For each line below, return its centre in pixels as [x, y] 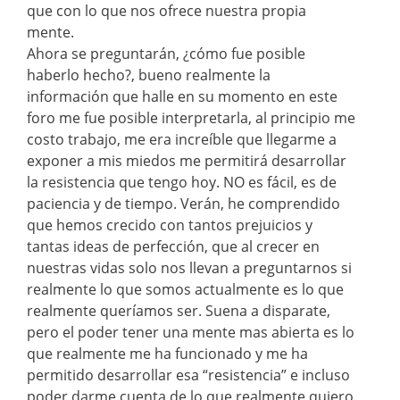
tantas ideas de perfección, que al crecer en [173, 246]
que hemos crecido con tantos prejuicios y [170, 225]
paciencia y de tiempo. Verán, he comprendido [183, 203]
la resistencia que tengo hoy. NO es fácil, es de [182, 182]
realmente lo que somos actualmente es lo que [185, 289]
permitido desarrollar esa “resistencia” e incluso [188, 375]
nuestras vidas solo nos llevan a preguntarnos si [189, 267]
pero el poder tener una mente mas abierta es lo [191, 332]
